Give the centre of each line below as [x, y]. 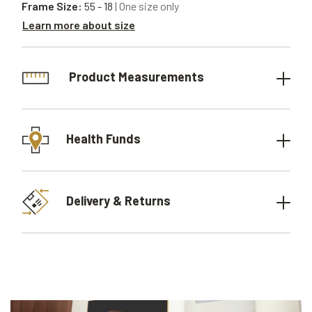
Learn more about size [79, 24]
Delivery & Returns [118, 200]
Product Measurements [135, 76]
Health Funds [103, 138]
